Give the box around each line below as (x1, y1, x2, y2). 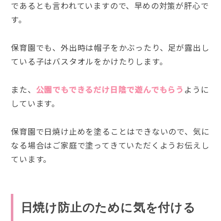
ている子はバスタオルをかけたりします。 (11, 55, 168, 67)
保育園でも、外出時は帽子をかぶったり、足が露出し (11, 41, 210, 53)
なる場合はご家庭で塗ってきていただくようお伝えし (11, 139, 210, 151)
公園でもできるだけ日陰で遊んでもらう (36, 83, 184, 95)
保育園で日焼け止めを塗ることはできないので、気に (11, 125, 210, 137)
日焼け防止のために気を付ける (20, 201, 196, 215)
